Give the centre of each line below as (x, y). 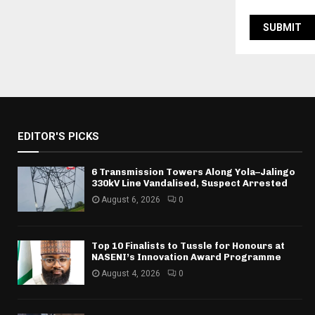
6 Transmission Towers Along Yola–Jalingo (193, 172)
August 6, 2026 (131, 200)
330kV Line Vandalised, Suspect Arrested (189, 184)
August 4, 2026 (131, 273)
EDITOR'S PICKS (58, 137)
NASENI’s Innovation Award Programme (186, 257)
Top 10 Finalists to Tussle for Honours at (188, 245)
